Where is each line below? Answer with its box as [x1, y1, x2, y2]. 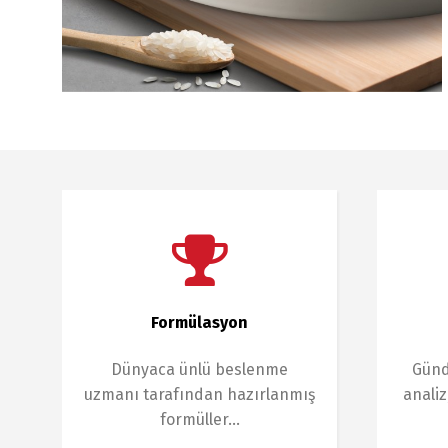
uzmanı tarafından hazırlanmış [84, 385, 315, 404]
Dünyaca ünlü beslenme [111, 360, 288, 379]
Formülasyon [151, 313, 248, 332]
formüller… [159, 410, 240, 429]
